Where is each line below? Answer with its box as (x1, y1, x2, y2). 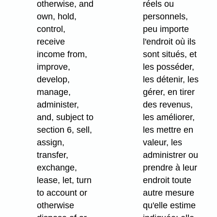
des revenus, (143, 100, 193, 110)
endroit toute (143, 175, 192, 186)
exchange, (37, 163, 77, 173)
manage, (37, 87, 71, 97)
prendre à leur (143, 163, 198, 173)
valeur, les (143, 138, 183, 148)
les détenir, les (143, 75, 199, 85)
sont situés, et (143, 49, 197, 60)
